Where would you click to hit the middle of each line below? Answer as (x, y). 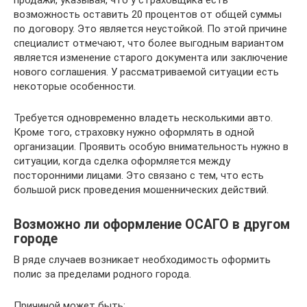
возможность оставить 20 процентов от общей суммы (148, 14)
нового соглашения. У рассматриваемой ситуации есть (146, 72)
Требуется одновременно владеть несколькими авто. (143, 118)
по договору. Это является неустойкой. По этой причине (150, 28)
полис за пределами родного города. (102, 274)
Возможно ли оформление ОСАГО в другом (152, 224)
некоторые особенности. (75, 86)
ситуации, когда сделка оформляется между (122, 161)
